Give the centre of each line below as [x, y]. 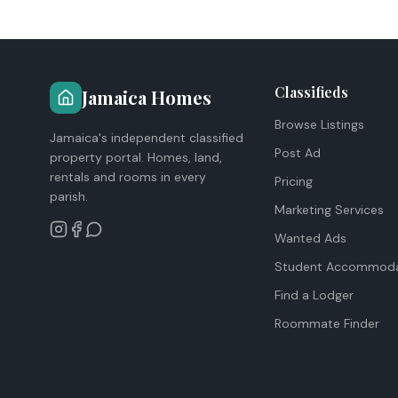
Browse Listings [319, 124]
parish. [69, 196]
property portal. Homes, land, [136, 157]
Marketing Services [329, 210]
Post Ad [297, 153]
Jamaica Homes [147, 97]
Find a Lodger [314, 295]
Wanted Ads [310, 238]
